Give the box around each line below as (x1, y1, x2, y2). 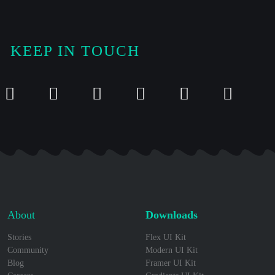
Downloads (145, 209, 198, 221)
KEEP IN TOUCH (10, 42, 140, 59)
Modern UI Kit (145, 246, 198, 255)
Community (7, 246, 48, 255)
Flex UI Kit (145, 233, 186, 242)
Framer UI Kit (145, 258, 196, 268)
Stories (7, 233, 31, 242)
